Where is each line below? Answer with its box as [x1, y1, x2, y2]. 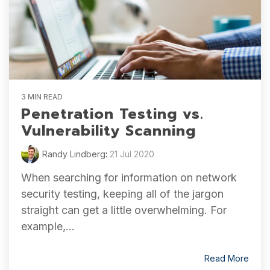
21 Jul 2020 [110, 149, 154, 159]
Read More [204, 253, 249, 263]
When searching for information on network [21, 171, 237, 184]
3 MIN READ [21, 92, 63, 101]
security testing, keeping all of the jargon [21, 187, 224, 200]
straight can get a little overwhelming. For [21, 204, 227, 216]
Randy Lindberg [42, 149, 105, 159]
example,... [21, 220, 75, 233]
